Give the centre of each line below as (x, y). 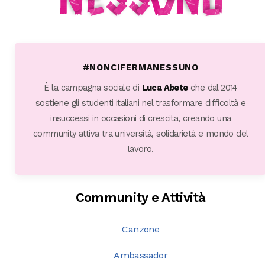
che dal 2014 (213, 88)
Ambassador (141, 255)
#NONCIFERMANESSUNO (140, 68)
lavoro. (140, 149)
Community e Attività (140, 197)
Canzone (141, 229)
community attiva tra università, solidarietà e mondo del (141, 134)
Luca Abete (165, 88)
